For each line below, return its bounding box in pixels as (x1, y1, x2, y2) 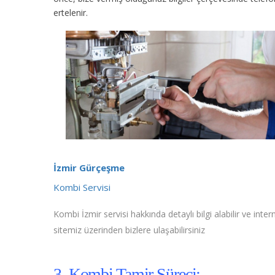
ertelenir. (53, 6, 88, 18)
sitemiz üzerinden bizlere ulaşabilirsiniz (53, 223, 205, 236)
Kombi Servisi (53, 180, 110, 193)
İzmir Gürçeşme (53, 161, 125, 174)
